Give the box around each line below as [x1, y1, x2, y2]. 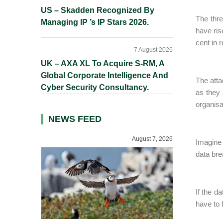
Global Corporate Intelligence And [41, 71, 168, 80]
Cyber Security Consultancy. [41, 83, 149, 92]
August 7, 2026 [132, 135, 173, 142]
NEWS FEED [48, 114, 102, 124]
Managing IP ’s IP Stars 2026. [41, 18, 149, 26]
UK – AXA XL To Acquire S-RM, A [41, 59, 164, 68]
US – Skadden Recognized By [41, 6, 154, 14]
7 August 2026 [134, 46, 173, 53]
